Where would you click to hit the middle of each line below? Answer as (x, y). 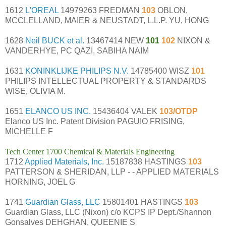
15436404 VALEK (125, 111)
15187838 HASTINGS (146, 161)
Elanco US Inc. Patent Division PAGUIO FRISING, (95, 121)
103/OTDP (179, 111)
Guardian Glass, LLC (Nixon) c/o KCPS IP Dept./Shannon (108, 212)
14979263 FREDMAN (100, 10)
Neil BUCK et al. (55, 40)
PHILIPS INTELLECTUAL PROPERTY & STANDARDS (106, 81)
